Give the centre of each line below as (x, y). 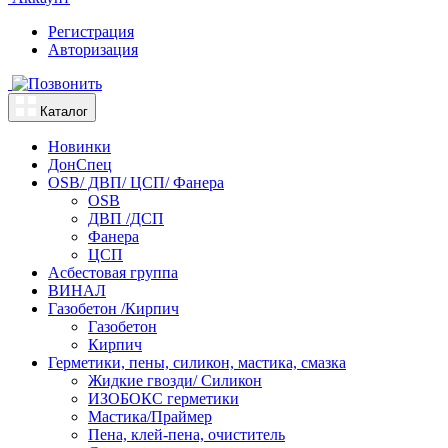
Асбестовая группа (113, 273)
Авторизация (93, 50)
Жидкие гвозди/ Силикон (175, 381)
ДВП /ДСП (126, 219)
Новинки (79, 147)
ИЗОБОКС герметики (163, 399)
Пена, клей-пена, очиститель (186, 435)
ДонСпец (80, 165)
